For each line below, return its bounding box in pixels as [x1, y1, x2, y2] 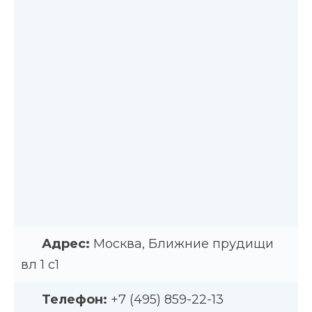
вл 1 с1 [21, 256, 59, 272]
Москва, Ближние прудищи [93, 235, 274, 251]
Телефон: [38, 291, 111, 307]
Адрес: [38, 235, 93, 251]
